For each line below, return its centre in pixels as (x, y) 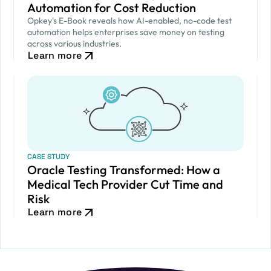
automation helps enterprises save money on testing (126, 32)
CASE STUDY (48, 157)
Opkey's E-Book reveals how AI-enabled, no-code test (129, 21)
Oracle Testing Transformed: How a (124, 170)
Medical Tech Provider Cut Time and (125, 184)
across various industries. (74, 44)
